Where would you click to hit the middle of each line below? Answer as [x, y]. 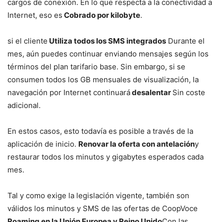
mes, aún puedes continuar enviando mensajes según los [108, 54]
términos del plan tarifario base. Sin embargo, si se [96, 67]
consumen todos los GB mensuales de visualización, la [103, 80]
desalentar [151, 93]
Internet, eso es [35, 15]
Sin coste [189, 93]
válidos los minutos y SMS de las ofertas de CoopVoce [103, 209]
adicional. [24, 106]
